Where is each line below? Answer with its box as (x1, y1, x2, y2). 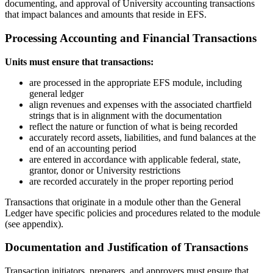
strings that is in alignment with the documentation (29, 110, 222, 121)
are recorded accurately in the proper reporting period (29, 175, 233, 186)
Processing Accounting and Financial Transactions (5, 31, 257, 44)
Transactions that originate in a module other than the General (5, 196, 241, 207)
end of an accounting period (29, 143, 136, 154)
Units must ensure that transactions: (5, 56, 154, 67)
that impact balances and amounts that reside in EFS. (5, 9, 207, 20)
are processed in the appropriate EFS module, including (29, 77, 242, 88)
